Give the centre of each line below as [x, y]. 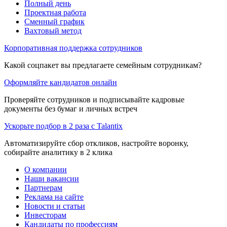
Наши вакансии [52, 178]
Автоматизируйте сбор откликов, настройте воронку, [96, 143]
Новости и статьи [55, 206]
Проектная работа [55, 12]
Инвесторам [45, 215]
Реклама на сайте [54, 197]
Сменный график [54, 21]
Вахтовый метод [53, 30]
